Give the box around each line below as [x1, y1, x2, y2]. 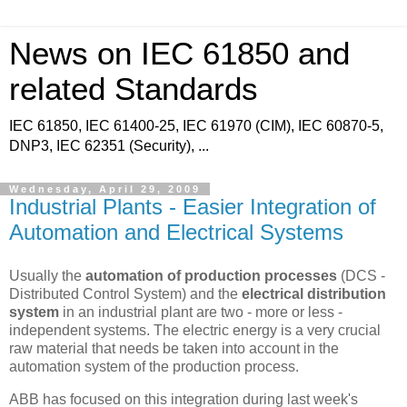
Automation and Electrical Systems [9, 220, 343, 244]
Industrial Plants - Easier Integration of [9, 194, 376, 219]
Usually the [9, 267, 85, 283]
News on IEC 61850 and [9, 36, 350, 71]
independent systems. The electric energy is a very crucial [9, 322, 381, 338]
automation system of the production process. [9, 358, 299, 374]
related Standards [9, 72, 258, 106]
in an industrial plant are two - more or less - [59, 303, 342, 320]
